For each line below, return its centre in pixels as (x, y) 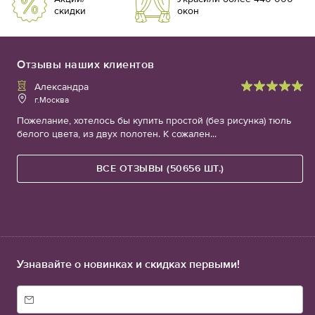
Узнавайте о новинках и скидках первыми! (128, 264)
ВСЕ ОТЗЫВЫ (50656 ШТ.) (160, 169)
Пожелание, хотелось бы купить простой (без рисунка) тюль (154, 121)
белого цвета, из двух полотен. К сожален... (117, 134)
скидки (70, 11)
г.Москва (52, 100)
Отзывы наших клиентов (86, 65)
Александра (62, 87)
